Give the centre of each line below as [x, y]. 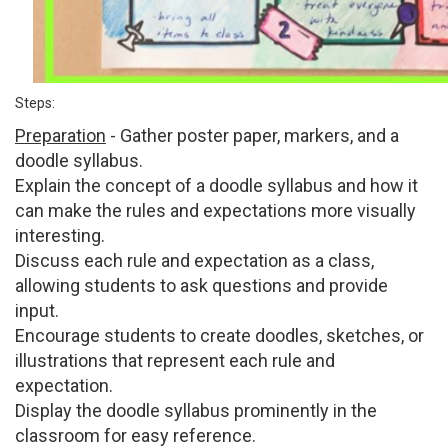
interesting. [60, 235]
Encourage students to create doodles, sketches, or [219, 335]
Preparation [60, 135]
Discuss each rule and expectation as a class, [194, 260]
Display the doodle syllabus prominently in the [196, 410]
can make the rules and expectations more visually [215, 210]
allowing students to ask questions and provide [201, 285]
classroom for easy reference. [135, 435]
